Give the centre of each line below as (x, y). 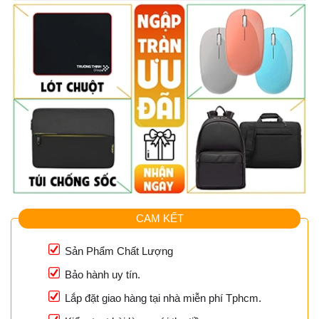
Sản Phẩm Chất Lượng (119, 251)
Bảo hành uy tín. (103, 274)
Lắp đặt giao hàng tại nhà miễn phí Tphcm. (163, 298)
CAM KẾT (159, 219)
